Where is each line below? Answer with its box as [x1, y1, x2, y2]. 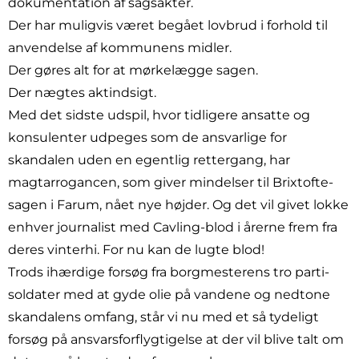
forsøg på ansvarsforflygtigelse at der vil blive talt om [8, 332, 344, 348]
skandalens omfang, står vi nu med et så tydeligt [8, 309, 319, 325]
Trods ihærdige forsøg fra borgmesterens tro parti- [8, 264, 329, 280]
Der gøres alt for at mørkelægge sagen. [8, 63, 258, 79]
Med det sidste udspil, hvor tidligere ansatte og [8, 107, 310, 123]
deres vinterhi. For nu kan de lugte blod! [8, 242, 264, 258]
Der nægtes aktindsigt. [8, 85, 156, 101]
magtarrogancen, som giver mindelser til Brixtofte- [8, 175, 333, 191]
